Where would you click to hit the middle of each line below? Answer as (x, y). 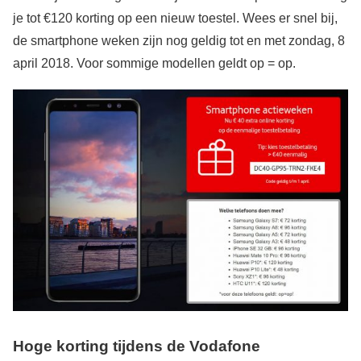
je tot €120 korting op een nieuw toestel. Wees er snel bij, (175, 18)
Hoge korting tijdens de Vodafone (137, 346)
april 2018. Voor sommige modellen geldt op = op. (154, 63)
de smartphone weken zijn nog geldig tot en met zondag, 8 (179, 40)
